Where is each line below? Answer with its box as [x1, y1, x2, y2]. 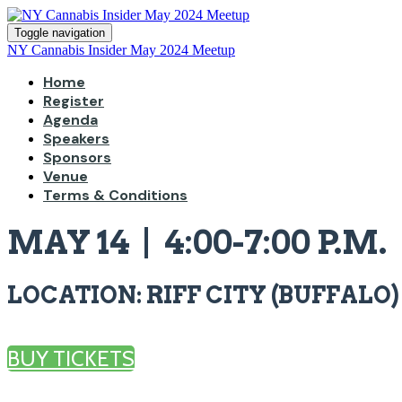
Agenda [43, 110, 98, 129]
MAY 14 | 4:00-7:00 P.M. [7, 223, 387, 262]
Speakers [43, 129, 109, 148]
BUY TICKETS [7, 345, 135, 371]
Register [43, 92, 104, 110]
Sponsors [43, 148, 111, 167]
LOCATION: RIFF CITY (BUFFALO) [7, 281, 399, 309]
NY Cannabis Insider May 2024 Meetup [7, 42, 235, 57]
